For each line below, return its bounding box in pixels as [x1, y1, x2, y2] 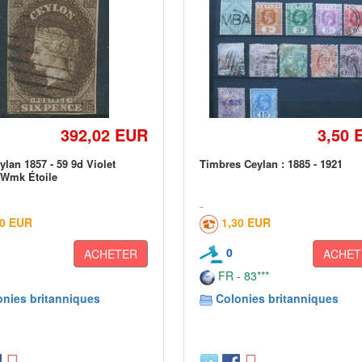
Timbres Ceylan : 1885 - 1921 [200, 156, 343, 171]
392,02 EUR [61, 123, 149, 146]
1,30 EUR [221, 214, 271, 230]
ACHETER [84, 246, 138, 262]
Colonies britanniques [216, 290, 339, 306]
